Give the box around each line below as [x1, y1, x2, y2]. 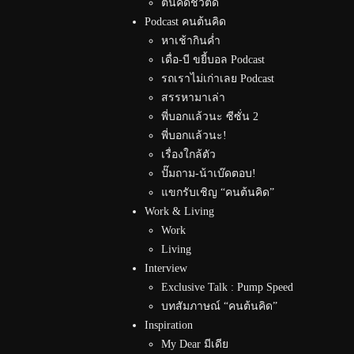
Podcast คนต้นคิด [145, 16, 226, 28]
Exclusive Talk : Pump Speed [161, 281, 293, 293]
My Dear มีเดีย [161, 338, 228, 350]
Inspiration [145, 319, 193, 331]
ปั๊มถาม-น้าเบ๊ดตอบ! [161, 168, 256, 179]
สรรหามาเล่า [161, 92, 225, 104]
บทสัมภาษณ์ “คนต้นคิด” [161, 300, 277, 312]
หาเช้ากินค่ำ [161, 35, 220, 47]
